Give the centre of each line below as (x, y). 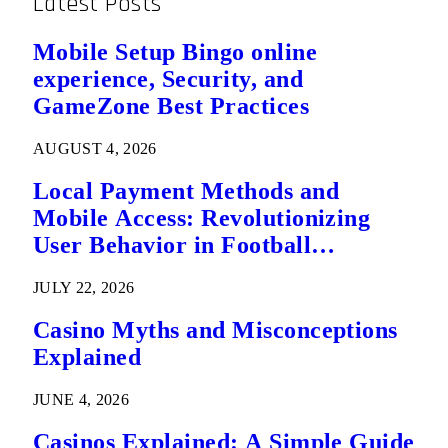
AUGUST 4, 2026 (95, 149)
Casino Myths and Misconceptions (215, 329)
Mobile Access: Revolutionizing (202, 218)
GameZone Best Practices (171, 106)
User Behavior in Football (172, 245)
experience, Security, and (168, 79)
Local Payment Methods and (186, 191)
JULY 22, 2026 (84, 288)
